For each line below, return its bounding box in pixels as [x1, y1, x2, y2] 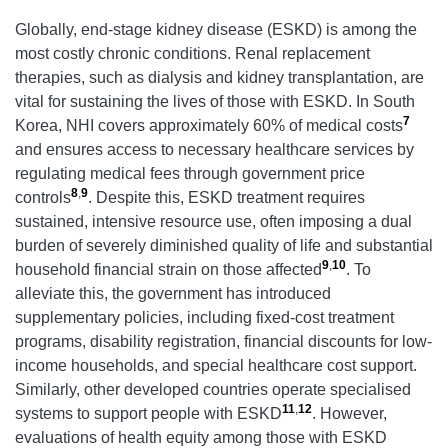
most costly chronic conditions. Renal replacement [15, 45, 370, 63]
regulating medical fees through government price [15, 165, 365, 183]
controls [15, 189, 71, 207]
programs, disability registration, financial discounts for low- [15, 333, 432, 351]
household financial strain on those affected [15, 261, 322, 279]
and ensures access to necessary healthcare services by [15, 141, 414, 159]
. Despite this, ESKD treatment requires [88, 189, 365, 207]
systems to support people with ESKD [15, 405, 282, 423]
